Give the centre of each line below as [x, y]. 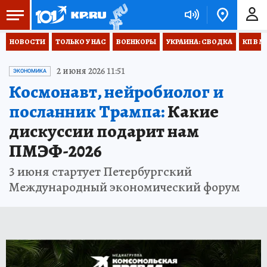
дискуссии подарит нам [104, 131]
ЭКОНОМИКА [30, 71]
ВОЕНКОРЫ [136, 42]
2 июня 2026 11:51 [91, 71]
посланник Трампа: [87, 111]
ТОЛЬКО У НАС [81, 42]
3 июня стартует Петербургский [100, 172]
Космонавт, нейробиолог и [116, 92]
